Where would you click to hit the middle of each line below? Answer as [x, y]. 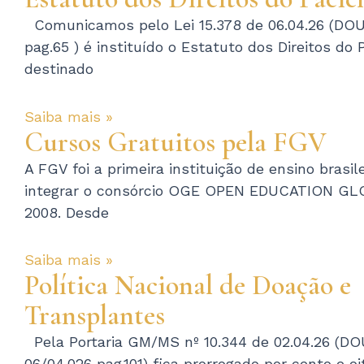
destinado [59, 69]
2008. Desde [67, 212]
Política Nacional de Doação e [188, 286]
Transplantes [95, 316]
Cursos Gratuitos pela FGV [175, 142]
